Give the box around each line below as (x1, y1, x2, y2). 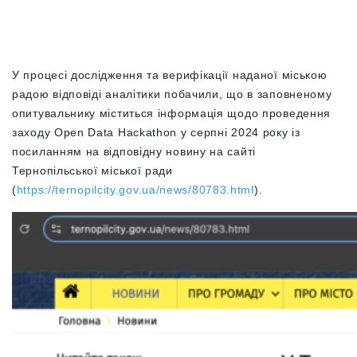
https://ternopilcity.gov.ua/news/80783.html (16, 183, 254, 196)
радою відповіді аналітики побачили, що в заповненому (12, 88, 332, 100)
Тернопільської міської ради (12, 164, 173, 177)
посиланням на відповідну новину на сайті (12, 145, 257, 158)
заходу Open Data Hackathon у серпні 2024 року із (12, 126, 300, 139)
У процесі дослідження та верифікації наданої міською (12, 69, 328, 81)
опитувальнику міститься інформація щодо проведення (12, 107, 331, 120)
